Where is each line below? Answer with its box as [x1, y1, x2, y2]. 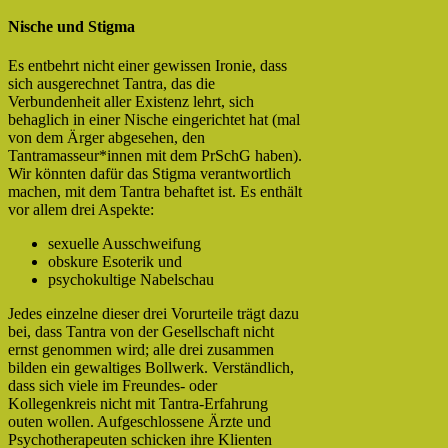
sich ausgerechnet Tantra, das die [8, 75, 215, 93]
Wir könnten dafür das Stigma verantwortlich [8, 165, 291, 183]
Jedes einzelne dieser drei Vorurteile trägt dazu [8, 305, 299, 323]
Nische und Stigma [8, 18, 135, 36]
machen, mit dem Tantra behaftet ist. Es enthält [8, 183, 302, 201]
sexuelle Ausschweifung [48, 235, 201, 253]
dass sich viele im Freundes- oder [8, 377, 217, 395]
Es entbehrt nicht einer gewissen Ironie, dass [8, 57, 287, 75]
